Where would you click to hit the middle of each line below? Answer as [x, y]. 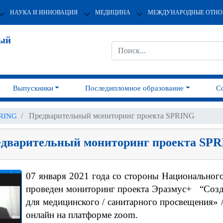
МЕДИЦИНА [112, 12]
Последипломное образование [135, 88]
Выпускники [33, 88]
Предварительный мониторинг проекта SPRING [112, 116]
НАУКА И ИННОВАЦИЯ [44, 12]
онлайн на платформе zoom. [82, 215]
